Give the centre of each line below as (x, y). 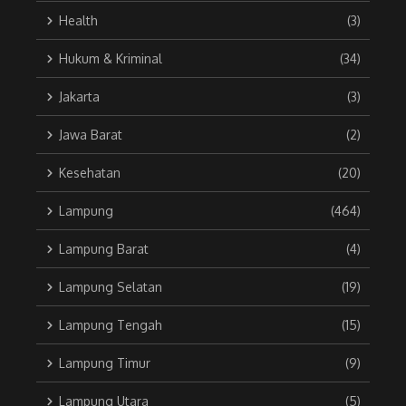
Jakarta (79, 97)
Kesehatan (90, 173)
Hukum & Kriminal (111, 59)
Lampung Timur (105, 363)
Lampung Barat (104, 249)
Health (78, 21)
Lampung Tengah (111, 325)
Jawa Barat (91, 135)
